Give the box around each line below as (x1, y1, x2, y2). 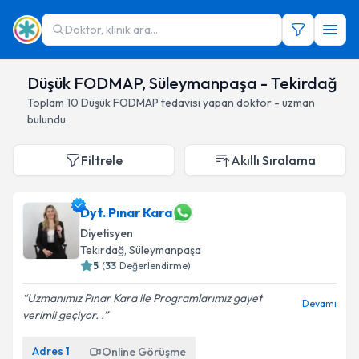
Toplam (27, 95, 67, 110)
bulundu (27, 112, 66, 127)
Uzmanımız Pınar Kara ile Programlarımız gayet (27, 291, 262, 305)
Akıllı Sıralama (231, 152, 316, 168)
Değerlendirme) (119, 260, 191, 272)
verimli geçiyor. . (22, 308, 103, 322)
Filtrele (81, 152, 123, 168)
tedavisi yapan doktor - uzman (161, 95, 315, 110)
